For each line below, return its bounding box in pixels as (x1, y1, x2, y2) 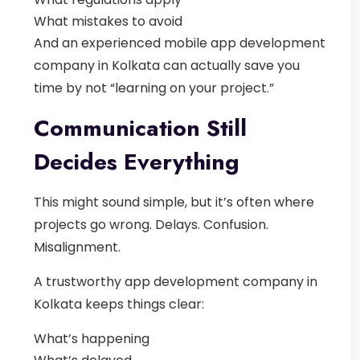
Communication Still (34, 111, 247, 145)
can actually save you (160, 55, 300, 75)
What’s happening (34, 329, 149, 348)
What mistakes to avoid (34, 11, 182, 31)
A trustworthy (34, 272, 125, 291)
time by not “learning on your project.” (34, 78, 274, 97)
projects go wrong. (34, 215, 155, 234)
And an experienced (34, 33, 164, 52)
